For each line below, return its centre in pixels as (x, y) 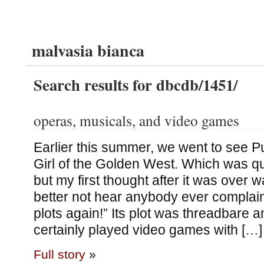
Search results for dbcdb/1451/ (135, 85)
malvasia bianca (88, 50)
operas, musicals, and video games (136, 120)
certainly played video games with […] (148, 230)
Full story (59, 255)
